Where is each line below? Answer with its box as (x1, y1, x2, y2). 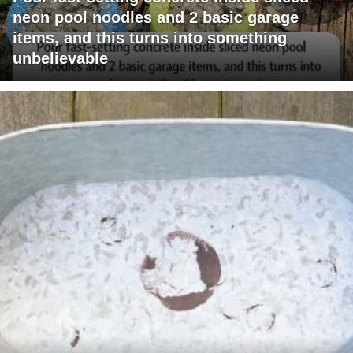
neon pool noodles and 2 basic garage (13, 8, 299, 26)
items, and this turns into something (13, 28, 287, 46)
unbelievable (13, 49, 108, 67)
